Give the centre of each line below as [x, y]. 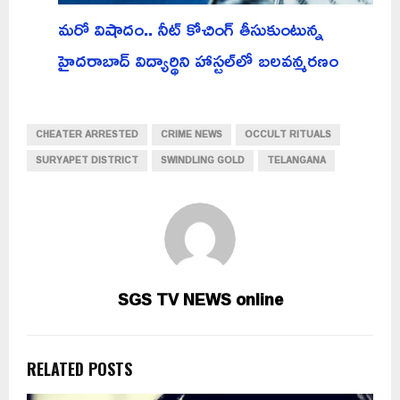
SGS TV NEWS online [200, 299]
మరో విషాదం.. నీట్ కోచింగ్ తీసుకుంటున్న [191, 28]
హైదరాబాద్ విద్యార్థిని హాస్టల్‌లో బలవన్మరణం [198, 59]
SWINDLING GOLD [203, 160]
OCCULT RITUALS [288, 134]
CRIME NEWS [192, 134]
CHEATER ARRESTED [87, 134]
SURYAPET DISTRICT [87, 160]
